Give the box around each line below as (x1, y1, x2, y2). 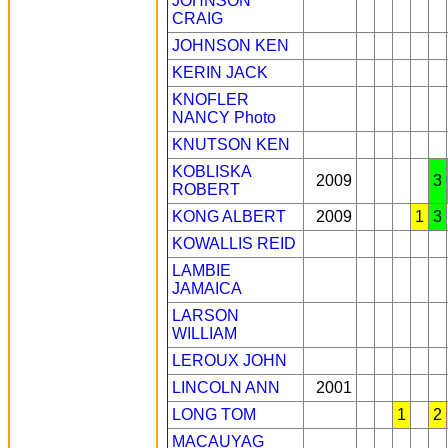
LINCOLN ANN (172, 379, 280, 396)
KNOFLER (172, 91, 249, 108)
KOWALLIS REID (172, 235, 296, 252)
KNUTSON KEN (172, 136, 290, 153)
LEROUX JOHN (172, 352, 287, 369)
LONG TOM (172, 406, 256, 423)
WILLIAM (172, 325, 237, 342)
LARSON (172, 307, 239, 324)
